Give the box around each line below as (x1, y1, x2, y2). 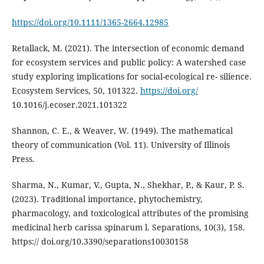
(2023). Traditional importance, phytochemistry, (11, 193, 203, 204)
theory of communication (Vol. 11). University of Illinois (11, 138, 230, 150)
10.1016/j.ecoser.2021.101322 (11, 98, 127, 110)
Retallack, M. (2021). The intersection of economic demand (11, 42, 245, 54)
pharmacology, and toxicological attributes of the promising (11, 207, 249, 219)
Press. (11, 153, 35, 164)
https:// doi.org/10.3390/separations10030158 (11, 235, 189, 247)
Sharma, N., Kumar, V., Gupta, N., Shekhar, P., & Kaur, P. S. (11, 179, 245, 190)
